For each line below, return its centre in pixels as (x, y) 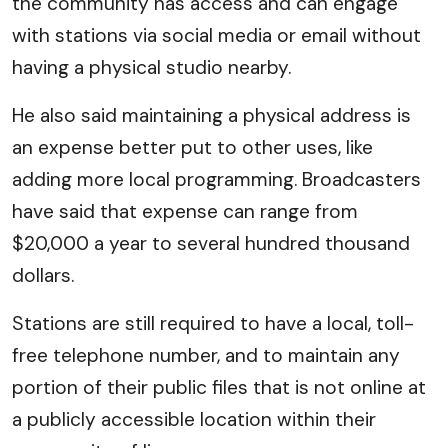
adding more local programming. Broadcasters (216, 179)
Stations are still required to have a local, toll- (213, 323)
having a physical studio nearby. (151, 67)
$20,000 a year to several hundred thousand (211, 243)
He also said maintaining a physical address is (211, 115)
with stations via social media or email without (216, 35)
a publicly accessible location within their (194, 419)
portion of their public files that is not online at (219, 387)
